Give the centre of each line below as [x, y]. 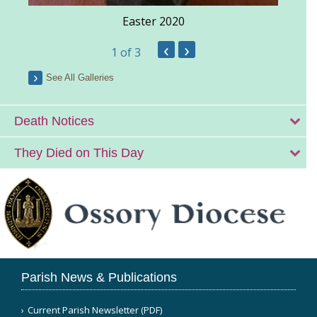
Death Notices [54, 121]
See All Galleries [80, 77]
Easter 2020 [153, 21]
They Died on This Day [79, 152]
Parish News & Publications [99, 277]
